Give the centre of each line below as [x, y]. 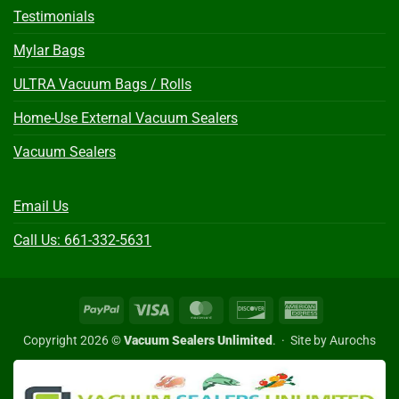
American [344, 308]
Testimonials [54, 16]
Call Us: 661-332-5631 [82, 240]
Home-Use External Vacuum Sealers [126, 118]
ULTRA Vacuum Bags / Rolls [102, 84]
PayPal [138, 308]
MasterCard [251, 308]
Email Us [41, 206]
